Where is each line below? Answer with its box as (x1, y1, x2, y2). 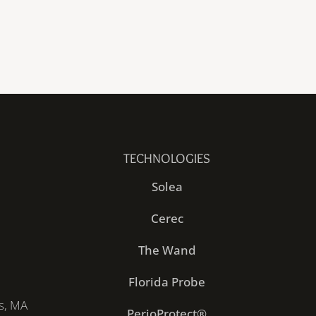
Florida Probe (128, 274, 206, 291)
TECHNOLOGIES (123, 150, 211, 167)
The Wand (138, 242, 196, 259)
